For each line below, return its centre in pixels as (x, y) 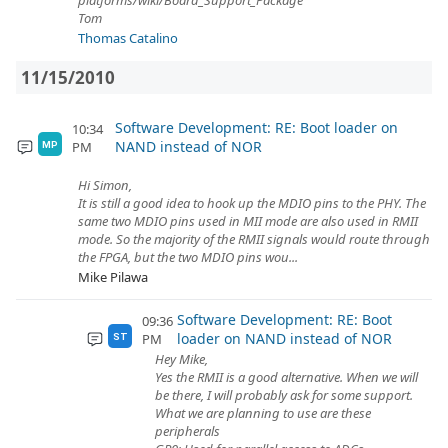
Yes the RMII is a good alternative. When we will (286, 377)
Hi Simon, (105, 185)
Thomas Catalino (128, 38)
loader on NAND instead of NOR (285, 338)
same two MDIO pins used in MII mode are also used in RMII (248, 221)
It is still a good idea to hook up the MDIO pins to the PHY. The (252, 203)
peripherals (187, 431)
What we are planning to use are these (263, 413)
